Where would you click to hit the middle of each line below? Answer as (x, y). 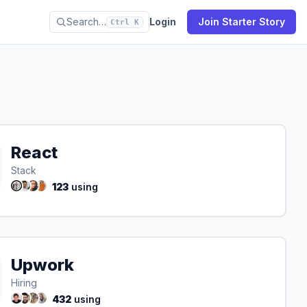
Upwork (42, 265)
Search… (86, 22)
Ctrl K (125, 22)
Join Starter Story (242, 22)
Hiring (24, 283)
